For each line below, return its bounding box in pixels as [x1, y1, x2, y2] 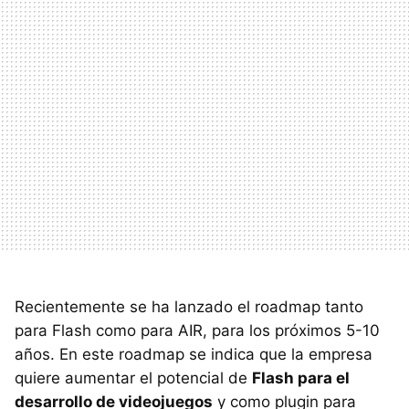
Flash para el [252, 369, 350, 387]
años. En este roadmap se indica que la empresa [15, 345, 372, 363]
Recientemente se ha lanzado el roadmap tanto [15, 298, 363, 316]
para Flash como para [15, 321, 178, 340]
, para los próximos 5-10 [203, 321, 380, 340]
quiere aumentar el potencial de [15, 369, 252, 387]
